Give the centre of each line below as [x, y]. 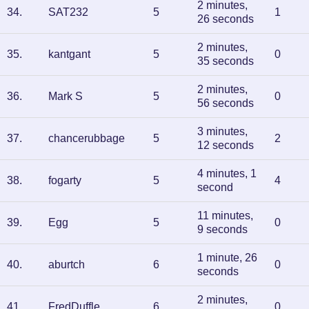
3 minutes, [222, 131]
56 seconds [226, 103]
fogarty [65, 180]
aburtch [67, 265]
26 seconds [226, 19]
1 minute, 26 [227, 258]
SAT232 [68, 12]
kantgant [69, 54]
